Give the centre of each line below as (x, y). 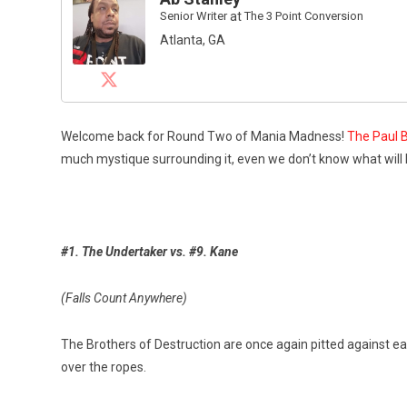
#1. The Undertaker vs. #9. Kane (149, 251)
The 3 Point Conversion (304, 16)
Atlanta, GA (193, 40)
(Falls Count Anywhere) (124, 298)
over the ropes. (104, 367)
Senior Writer (194, 16)
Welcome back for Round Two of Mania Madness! (204, 136)
